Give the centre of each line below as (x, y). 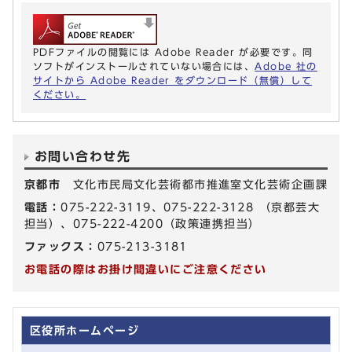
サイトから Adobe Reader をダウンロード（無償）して (173, 80)
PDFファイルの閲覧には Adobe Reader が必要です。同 (173, 51)
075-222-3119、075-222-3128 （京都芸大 (190, 207)
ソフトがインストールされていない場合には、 (144, 66)
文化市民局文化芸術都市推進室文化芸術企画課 (200, 184)
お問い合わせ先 (83, 156)
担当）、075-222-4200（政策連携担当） (143, 223)
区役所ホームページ (84, 330)
